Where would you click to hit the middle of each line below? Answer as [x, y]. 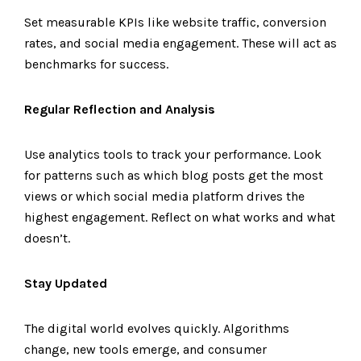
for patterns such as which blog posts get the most [174, 175]
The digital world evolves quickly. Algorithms [157, 328]
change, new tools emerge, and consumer [145, 349]
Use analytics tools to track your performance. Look [173, 154]
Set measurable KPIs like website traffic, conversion [175, 22]
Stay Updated [66, 283]
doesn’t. [47, 238]
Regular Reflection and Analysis [120, 109]
